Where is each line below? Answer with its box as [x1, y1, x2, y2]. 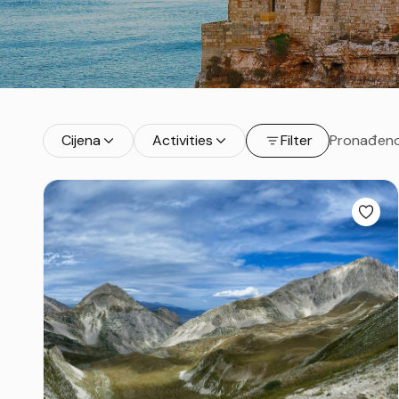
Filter [281, 130, 313, 150]
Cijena [61, 130, 101, 150]
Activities [152, 130, 213, 150]
